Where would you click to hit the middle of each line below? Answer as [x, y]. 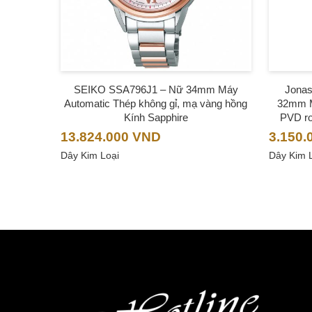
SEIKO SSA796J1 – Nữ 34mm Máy [156, 90]
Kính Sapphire [156, 118]
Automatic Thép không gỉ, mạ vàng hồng [156, 104]
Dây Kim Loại [90, 156]
